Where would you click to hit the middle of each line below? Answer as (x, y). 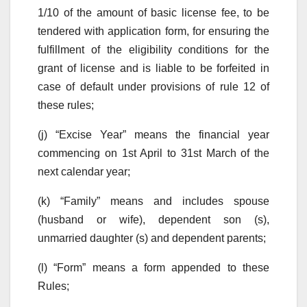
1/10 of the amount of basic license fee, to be (153, 12)
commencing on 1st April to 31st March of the (153, 153)
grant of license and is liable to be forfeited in (153, 68)
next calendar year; (85, 171)
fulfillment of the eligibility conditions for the (153, 49)
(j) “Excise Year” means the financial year (153, 134)
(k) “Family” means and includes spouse (153, 201)
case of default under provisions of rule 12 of (153, 86)
